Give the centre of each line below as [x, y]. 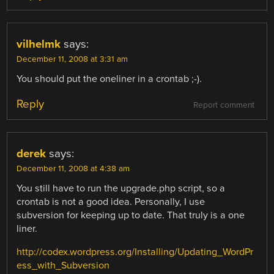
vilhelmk [39, 44]
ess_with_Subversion [63, 266]
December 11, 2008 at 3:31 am [72, 60]
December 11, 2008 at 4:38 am [73, 169]
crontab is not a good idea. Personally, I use [111, 202]
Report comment [224, 106]
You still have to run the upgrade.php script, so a [121, 189]
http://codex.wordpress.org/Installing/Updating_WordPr [135, 252]
